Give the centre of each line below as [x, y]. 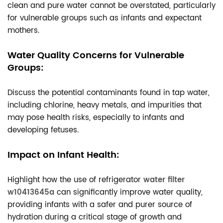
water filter [164, 180]
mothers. [23, 31]
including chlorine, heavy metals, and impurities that [105, 105]
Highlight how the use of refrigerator [75, 180]
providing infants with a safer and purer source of [100, 205]
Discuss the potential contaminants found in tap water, [109, 93]
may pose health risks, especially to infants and [96, 118]
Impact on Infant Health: [63, 155]
